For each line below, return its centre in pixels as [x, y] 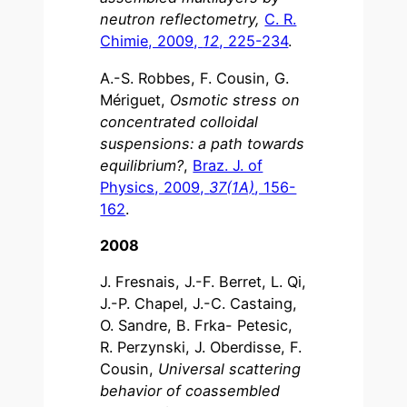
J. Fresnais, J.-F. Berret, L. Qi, [203, 282]
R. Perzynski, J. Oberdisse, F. [201, 347]
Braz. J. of [228, 165]
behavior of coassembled [190, 391]
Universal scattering [228, 369]
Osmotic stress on [235, 99]
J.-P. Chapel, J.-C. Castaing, [199, 304]
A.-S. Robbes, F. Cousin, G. [195, 78]
